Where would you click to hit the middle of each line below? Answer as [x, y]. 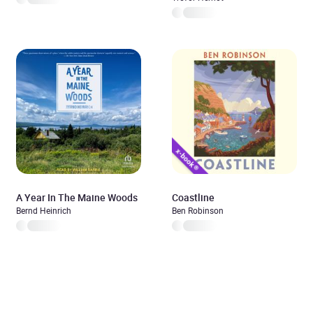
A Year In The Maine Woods [77, 197]
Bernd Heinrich [44, 210]
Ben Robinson [198, 210]
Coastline [193, 197]
